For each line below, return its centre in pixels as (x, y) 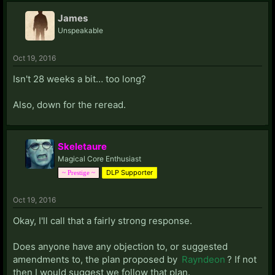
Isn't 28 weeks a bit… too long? (79, 79)
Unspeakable (80, 30)
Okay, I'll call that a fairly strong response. (103, 220)
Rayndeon (203, 259)
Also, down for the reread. (69, 104)
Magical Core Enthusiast (99, 158)
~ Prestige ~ (79, 172)
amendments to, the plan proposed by (96, 259)
